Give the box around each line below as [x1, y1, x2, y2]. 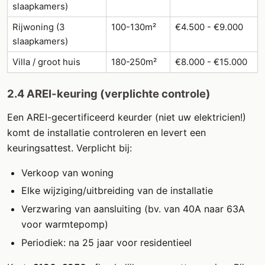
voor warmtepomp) [21, 218, 108, 231]
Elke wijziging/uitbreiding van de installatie [21, 185, 213, 197]
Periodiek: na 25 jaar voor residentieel [21, 236, 192, 248]
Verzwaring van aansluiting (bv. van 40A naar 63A [21, 203, 245, 215]
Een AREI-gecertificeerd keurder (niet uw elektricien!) [7, 111, 246, 123]
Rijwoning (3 [12, 21, 64, 33]
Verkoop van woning [21, 166, 114, 179]
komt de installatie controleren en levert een [7, 126, 206, 138]
